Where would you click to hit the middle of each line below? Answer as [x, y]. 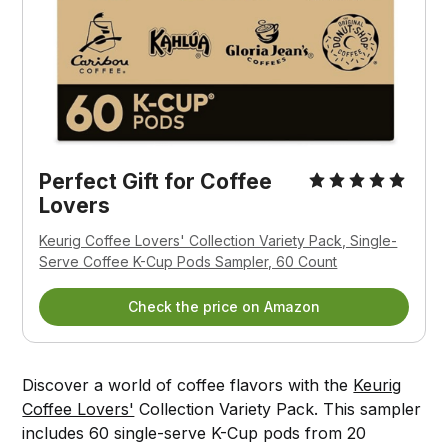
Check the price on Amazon [224, 306]
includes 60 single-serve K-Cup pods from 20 [194, 432]
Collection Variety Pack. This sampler [278, 408]
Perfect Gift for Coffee [156, 181]
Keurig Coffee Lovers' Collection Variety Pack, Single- [218, 240]
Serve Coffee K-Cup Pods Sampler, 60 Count [188, 261]
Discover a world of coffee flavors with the [188, 384]
